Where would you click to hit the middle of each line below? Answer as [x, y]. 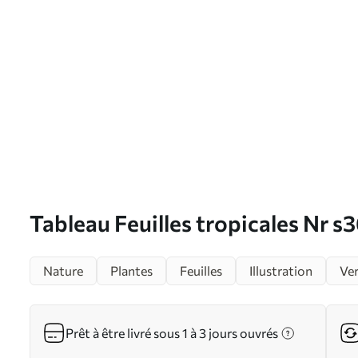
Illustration [281, 270]
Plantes [131, 270]
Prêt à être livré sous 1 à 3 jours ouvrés [172, 333]
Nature [63, 270]
